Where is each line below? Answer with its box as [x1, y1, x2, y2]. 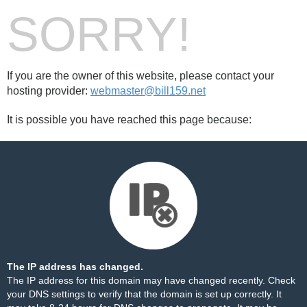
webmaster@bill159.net [90, 85, 206, 97]
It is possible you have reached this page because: [7, 114, 251, 125]
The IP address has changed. [7, 261, 143, 272]
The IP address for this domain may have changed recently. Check [7, 275, 295, 286]
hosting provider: [7, 85, 90, 97]
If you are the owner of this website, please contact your [7, 70, 274, 82]
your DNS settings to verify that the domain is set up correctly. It [7, 288, 282, 299]
